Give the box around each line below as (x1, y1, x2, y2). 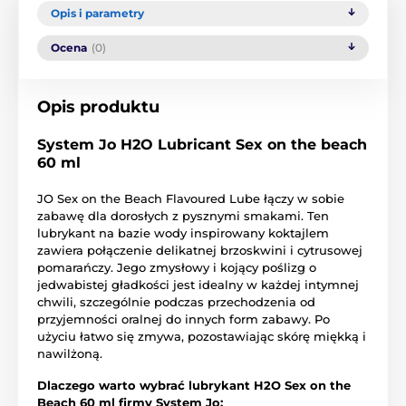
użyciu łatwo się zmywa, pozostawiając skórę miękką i (37, 328, 366, 343)
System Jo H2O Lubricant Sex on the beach (37, 135, 367, 153)
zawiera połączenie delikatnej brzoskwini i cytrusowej (37, 242, 362, 257)
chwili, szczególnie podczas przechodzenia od (37, 294, 315, 309)
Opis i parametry (51, 5, 144, 20)
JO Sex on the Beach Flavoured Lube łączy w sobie (37, 190, 344, 206)
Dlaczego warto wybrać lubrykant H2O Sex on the (37, 377, 351, 392)
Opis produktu (37, 96, 159, 117)
